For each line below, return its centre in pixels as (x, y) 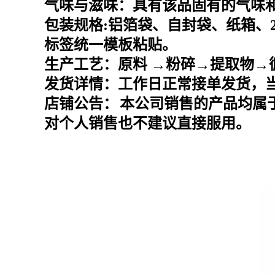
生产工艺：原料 (96, 64)
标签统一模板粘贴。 (110, 45)
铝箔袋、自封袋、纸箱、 (189, 25)
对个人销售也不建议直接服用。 (147, 123)
